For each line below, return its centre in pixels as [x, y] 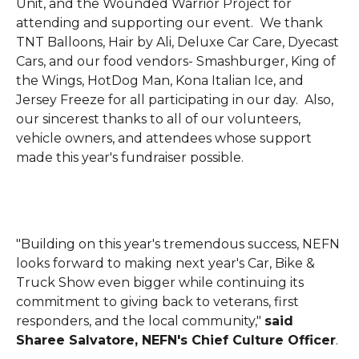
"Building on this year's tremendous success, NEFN [178, 244]
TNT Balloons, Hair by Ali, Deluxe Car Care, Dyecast [177, 42]
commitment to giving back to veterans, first [157, 302]
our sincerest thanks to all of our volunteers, [158, 119]
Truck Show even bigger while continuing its [160, 282]
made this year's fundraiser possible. [130, 157]
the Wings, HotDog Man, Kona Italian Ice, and [160, 81]
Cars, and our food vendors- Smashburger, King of [176, 61]
